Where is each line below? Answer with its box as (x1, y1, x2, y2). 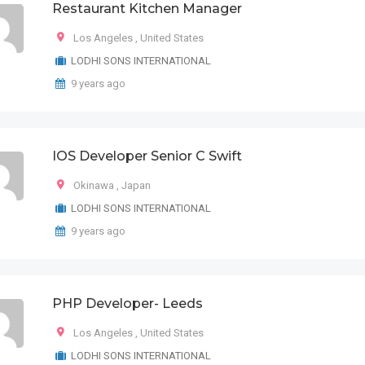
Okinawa (73, 179, 114, 191)
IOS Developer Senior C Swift (52, 148, 242, 164)
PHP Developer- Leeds (52, 296, 203, 311)
